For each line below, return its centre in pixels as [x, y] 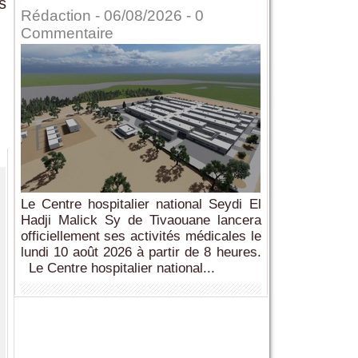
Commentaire [67, 34]
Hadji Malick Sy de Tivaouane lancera [141, 221]
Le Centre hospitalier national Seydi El [141, 205]
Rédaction [56, 16]
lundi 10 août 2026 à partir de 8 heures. [141, 253]
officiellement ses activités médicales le [141, 237]
